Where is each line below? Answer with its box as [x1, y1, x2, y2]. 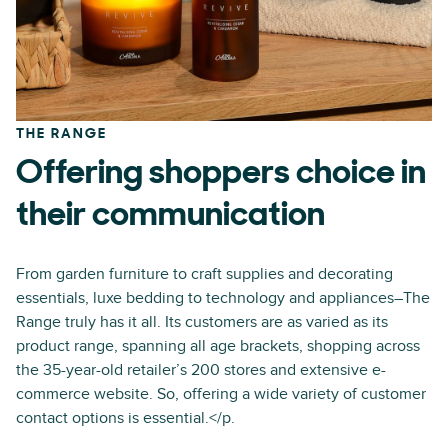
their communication [16, 199, 325, 234]
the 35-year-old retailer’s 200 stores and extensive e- [16, 360, 386, 380]
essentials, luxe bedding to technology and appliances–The [16, 288, 430, 308]
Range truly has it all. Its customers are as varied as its [16, 312, 388, 332]
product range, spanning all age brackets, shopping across [16, 336, 420, 356]
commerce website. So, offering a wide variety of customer [16, 384, 426, 404]
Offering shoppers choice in [16, 157, 426, 192]
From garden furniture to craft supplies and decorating [16, 264, 393, 284]
